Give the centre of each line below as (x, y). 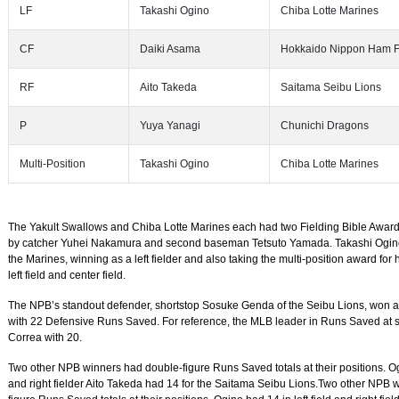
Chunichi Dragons (325, 126)
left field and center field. (67, 275)
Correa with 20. (45, 338)
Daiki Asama (170, 49)
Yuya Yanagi (170, 126)
